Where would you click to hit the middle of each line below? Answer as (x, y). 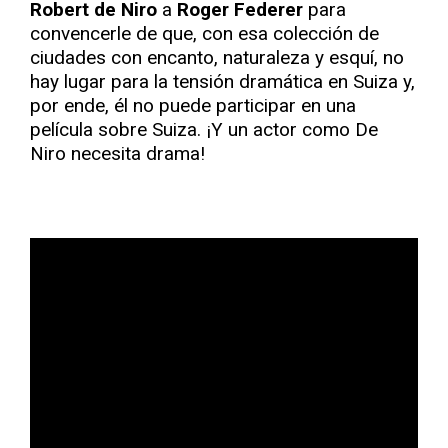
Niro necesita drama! (117, 153)
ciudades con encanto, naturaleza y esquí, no (217, 57)
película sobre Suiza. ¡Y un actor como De (204, 129)
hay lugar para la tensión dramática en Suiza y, (222, 81)
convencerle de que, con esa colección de (204, 33)
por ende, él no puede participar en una (193, 105)
